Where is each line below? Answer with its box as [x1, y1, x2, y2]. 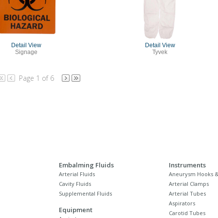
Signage [15, 48, 37, 55]
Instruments [169, 160, 206, 169]
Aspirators [169, 199, 195, 207]
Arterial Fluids [59, 170, 95, 178]
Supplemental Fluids [59, 189, 112, 197]
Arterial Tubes [169, 189, 206, 197]
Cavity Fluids [59, 180, 91, 187]
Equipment [59, 205, 92, 214]
